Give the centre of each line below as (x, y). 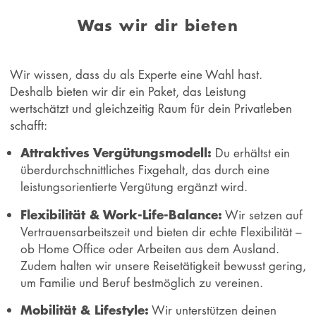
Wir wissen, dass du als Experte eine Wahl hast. (136, 74)
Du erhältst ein (250, 153)
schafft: (29, 125)
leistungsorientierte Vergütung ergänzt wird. (134, 187)
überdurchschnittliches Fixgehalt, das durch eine (145, 170)
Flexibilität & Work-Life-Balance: (121, 214)
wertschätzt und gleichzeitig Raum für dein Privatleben (151, 108)
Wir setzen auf (262, 214)
